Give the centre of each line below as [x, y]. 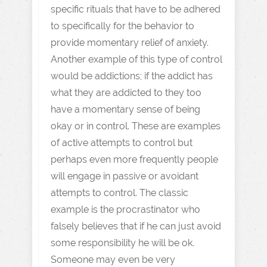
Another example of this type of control [136, 59]
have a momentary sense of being [125, 109]
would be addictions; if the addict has [132, 76]
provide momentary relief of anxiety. [130, 42]
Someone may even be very [113, 259]
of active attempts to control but [122, 142]
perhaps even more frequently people [134, 159]
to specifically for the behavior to [122, 26]
